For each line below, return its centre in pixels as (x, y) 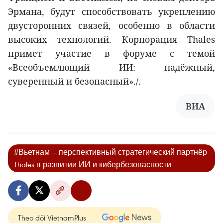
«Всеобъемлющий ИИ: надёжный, (111, 67)
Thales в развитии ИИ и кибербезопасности (93, 165)
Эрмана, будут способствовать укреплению (111, 12)
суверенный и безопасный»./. (74, 81)
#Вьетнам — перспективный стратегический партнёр (111, 152)
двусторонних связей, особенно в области (111, 26)
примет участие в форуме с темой (111, 54)
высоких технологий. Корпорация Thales (111, 40)
